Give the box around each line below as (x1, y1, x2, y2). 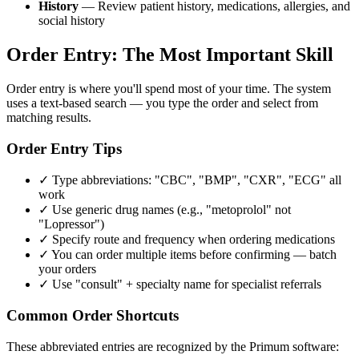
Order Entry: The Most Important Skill (6, 43, 333, 65)
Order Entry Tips (6, 139, 122, 157)
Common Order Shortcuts (6, 307, 179, 325)
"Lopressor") (38, 217, 104, 232)
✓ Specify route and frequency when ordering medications (38, 232, 335, 247)
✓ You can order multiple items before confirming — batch (38, 248, 337, 262)
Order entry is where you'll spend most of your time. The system (6, 81, 331, 95)
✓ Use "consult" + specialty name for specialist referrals (38, 277, 321, 292)
